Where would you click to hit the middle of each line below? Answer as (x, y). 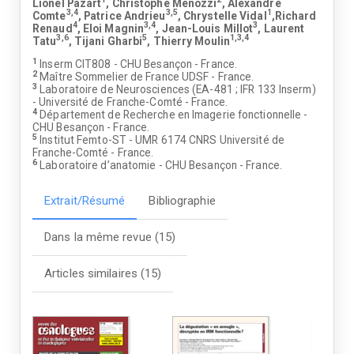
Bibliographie (182, 201)
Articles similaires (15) (103, 273)
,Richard (294, 15)
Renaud (53, 28)
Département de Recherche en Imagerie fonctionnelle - (173, 115)
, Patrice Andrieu (122, 15)
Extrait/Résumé (85, 201)
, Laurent (281, 28)
